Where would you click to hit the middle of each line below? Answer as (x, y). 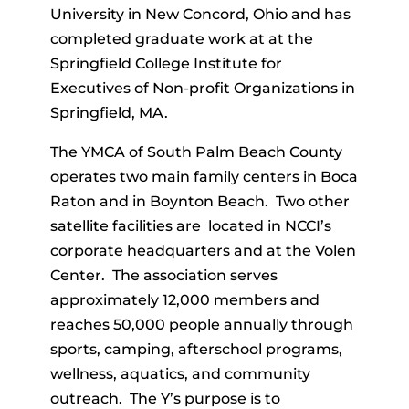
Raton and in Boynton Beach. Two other (199, 201)
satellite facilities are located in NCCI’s (190, 225)
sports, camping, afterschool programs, (196, 349)
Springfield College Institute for (166, 63)
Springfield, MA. (109, 112)
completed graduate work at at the (181, 38)
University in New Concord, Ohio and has (200, 14)
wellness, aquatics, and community (180, 373)
